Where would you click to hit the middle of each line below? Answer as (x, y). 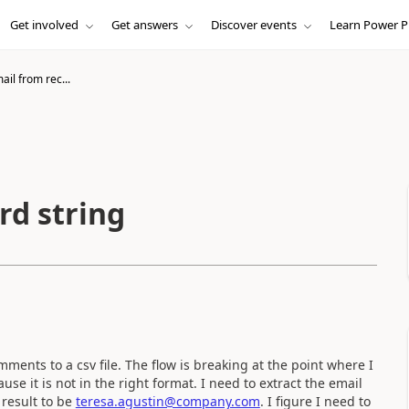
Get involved (44, 25)
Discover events (253, 25)
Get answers (144, 25)
